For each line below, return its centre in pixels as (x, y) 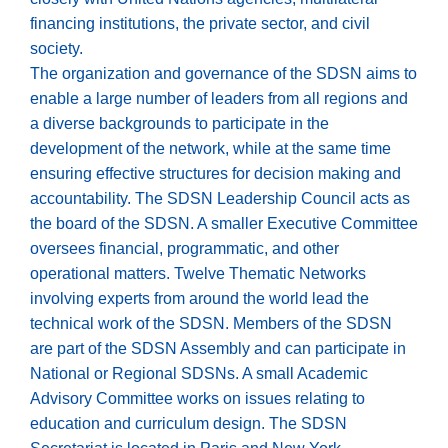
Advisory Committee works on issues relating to (197, 398)
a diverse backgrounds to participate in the (179, 123)
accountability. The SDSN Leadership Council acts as (220, 198)
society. (56, 48)
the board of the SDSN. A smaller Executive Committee (224, 223)
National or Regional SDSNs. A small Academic (199, 373)
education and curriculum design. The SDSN (188, 423)
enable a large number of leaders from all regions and (219, 98)
